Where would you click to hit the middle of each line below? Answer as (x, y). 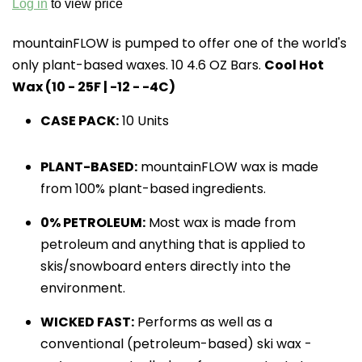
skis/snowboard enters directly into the (166, 267)
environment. (83, 288)
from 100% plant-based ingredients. (153, 189)
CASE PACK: (80, 121)
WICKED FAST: (87, 322)
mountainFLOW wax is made (228, 167)
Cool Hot (294, 65)
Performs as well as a (203, 322)
